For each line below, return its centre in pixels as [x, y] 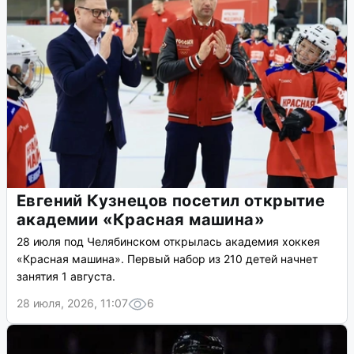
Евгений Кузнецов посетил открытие [171, 201]
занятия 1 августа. [66, 277]
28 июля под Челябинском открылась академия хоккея [168, 242]
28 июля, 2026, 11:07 [72, 303]
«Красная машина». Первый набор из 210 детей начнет [167, 259]
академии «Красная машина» [141, 220]
